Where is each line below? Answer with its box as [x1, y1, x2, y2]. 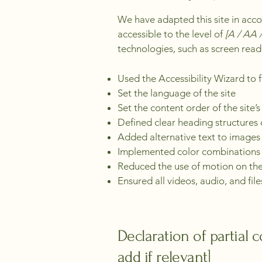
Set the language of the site [118, 87, 238, 99]
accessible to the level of [118, 28, 223, 40]
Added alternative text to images [118, 131, 260, 143]
